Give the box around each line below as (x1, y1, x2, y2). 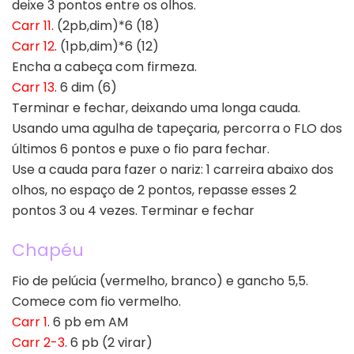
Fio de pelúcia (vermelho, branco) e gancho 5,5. (12, 271, 308, 290)
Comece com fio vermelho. (12, 292, 181, 311)
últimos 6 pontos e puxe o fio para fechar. (12, 140, 269, 159)
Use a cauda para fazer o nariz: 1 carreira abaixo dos (12, 160, 333, 179)
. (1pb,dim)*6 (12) (55, 37, 159, 56)
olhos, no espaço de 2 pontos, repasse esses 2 (12, 181, 296, 200)
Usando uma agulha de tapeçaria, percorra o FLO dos (12, 119, 342, 138)
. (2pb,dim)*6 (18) (51, 17, 160, 36)
